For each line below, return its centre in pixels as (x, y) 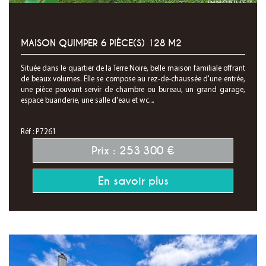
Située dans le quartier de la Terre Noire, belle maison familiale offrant (133, 69)
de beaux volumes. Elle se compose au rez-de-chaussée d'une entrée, (133, 79)
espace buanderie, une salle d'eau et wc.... (87, 101)
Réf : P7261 (39, 132)
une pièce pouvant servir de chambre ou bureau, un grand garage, (133, 90)
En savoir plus (133, 181)
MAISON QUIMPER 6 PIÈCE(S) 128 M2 (101, 43)
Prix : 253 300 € (133, 151)
